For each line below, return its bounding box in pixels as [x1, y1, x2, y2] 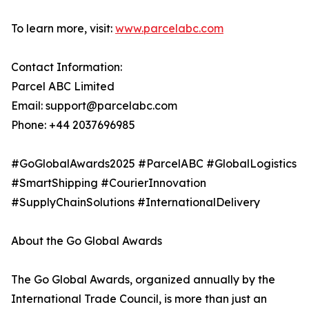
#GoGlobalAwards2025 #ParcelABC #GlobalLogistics [11, 157, 297, 171]
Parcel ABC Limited [11, 79, 114, 94]
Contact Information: [11, 60, 122, 74]
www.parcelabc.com [115, 21, 223, 36]
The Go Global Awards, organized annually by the [11, 272, 275, 287]
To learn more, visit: [11, 21, 115, 36]
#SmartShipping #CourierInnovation [11, 176, 206, 190]
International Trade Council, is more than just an [11, 292, 267, 306]
